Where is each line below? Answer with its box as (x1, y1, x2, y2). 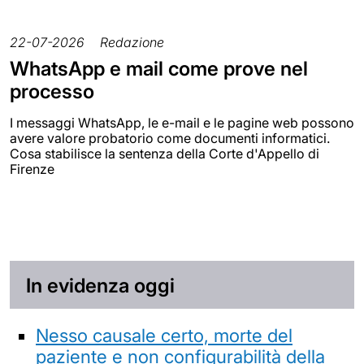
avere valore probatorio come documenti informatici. (10, 129, 330, 146)
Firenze (10, 160, 54, 177)
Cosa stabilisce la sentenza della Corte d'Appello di (10, 145, 319, 162)
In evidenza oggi (26, 273, 175, 297)
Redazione (100, 33, 164, 50)
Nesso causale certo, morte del (36, 324, 292, 347)
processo (10, 79, 94, 103)
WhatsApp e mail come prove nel (10, 56, 308, 80)
